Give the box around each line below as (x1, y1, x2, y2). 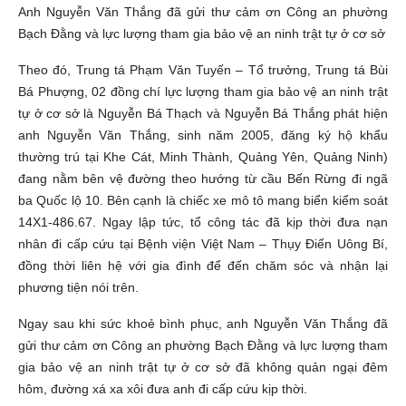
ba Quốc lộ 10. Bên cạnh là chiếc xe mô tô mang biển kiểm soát (18, 193, 388, 208)
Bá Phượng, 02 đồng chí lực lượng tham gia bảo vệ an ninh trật (18, 84, 388, 100)
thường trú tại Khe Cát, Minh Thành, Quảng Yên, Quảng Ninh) (18, 150, 388, 165)
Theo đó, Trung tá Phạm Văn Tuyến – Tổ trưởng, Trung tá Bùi (18, 63, 388, 78)
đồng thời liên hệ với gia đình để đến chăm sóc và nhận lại (18, 258, 388, 274)
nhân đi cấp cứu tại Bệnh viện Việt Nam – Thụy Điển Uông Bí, (18, 237, 388, 252)
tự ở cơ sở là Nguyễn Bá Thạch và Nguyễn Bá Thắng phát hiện (18, 106, 388, 121)
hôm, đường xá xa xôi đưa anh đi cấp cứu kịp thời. (18, 382, 307, 397)
